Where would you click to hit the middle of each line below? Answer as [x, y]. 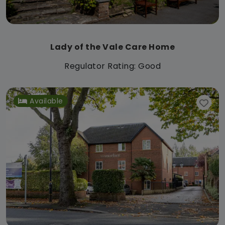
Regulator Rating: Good [113, 66]
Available [46, 101]
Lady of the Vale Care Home [113, 47]
